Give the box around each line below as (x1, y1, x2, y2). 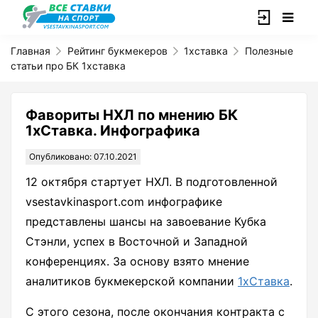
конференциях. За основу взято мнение (26, 254, 249, 268)
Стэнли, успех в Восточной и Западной (26, 234, 248, 248)
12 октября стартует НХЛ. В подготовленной (26, 175, 278, 189)
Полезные (244, 45, 293, 57)
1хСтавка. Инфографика (26, 122, 200, 139)
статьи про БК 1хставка (11, 60, 126, 72)
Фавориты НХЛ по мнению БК (26, 106, 238, 124)
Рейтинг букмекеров (67, 45, 168, 57)
